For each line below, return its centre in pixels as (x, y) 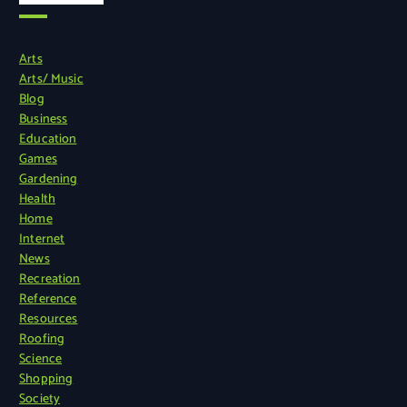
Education (48, 139)
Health (37, 199)
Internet (42, 239)
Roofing (42, 339)
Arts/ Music (51, 79)
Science (41, 359)
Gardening (49, 179)
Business (44, 119)
